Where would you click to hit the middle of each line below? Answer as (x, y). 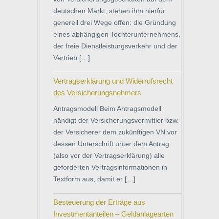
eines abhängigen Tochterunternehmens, (117, 34)
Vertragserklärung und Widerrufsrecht (113, 81)
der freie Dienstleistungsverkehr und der (115, 46)
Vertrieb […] (72, 57)
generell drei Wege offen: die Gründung (115, 22)
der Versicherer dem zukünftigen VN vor (115, 132)
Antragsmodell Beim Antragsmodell (107, 108)
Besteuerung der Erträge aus (99, 202)
